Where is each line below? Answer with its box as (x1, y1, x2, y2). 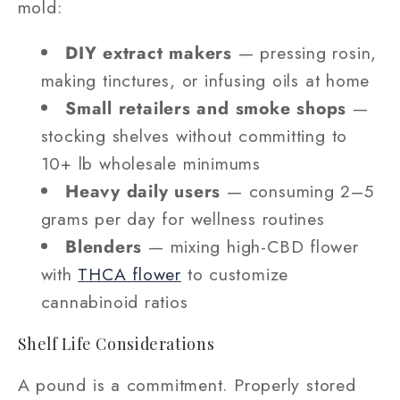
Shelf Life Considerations (17, 333, 215, 354)
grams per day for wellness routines (40, 205, 325, 231)
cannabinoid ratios (40, 288, 188, 314)
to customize (181, 261, 289, 287)
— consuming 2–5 (221, 178, 374, 204)
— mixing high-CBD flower (142, 233, 359, 259)
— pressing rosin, (232, 39, 378, 65)
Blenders (65, 233, 143, 259)
